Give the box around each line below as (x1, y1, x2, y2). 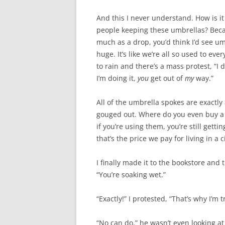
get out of (149, 73, 185, 83)
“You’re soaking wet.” (96, 170, 166, 179)
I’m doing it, (96, 73, 138, 83)
